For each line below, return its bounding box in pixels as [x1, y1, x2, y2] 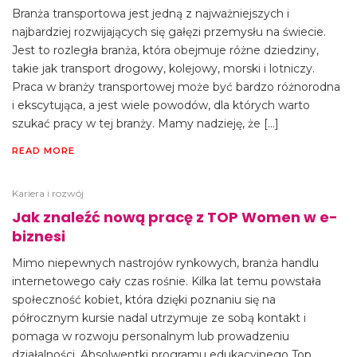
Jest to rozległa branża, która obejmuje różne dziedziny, [12, 43, 319, 57]
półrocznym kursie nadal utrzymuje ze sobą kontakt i [12, 311, 306, 325]
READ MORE [12, 145, 75, 156]
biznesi [12, 226, 65, 246]
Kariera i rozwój [12, 187, 84, 199]
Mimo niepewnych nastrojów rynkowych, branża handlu [12, 256, 319, 270]
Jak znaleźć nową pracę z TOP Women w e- [12, 207, 338, 227]
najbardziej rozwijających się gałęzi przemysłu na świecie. [12, 25, 326, 39]
